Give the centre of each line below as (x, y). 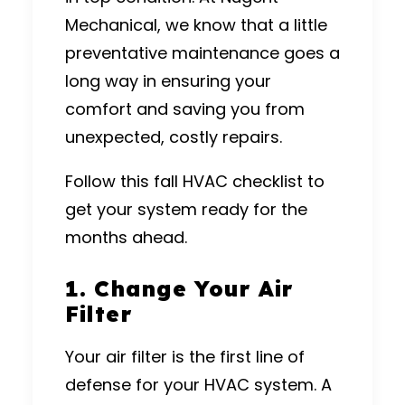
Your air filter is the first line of (185, 356)
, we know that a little (242, 24)
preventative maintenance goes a (202, 52)
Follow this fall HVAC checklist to (195, 181)
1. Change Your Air (179, 288)
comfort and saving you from (185, 108)
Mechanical (111, 24)
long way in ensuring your (168, 80)
